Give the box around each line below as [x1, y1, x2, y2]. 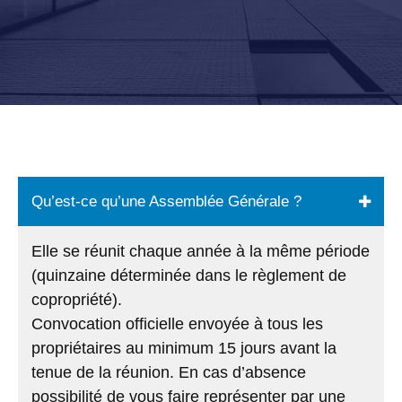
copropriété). [31, 291, 122, 309]
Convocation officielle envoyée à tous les [31, 315, 323, 333]
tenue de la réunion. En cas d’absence [31, 363, 306, 381]
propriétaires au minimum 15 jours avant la [31, 339, 336, 357]
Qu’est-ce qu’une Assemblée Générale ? [31, 193, 301, 210]
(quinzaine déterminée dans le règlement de [31, 267, 346, 284]
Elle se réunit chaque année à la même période [31, 242, 370, 260]
